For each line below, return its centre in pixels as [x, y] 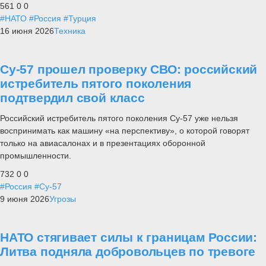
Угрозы [63, 199]
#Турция [80, 18]
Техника [70, 31]
